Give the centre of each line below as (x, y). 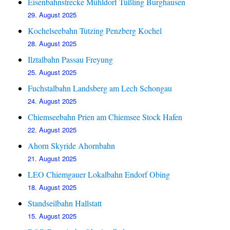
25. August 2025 (52, 72)
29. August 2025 (52, 15)
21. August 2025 (52, 159)
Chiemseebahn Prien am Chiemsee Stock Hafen (105, 117)
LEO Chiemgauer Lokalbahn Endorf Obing (99, 175)
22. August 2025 (52, 130)
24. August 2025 (52, 101)
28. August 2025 (52, 44)
